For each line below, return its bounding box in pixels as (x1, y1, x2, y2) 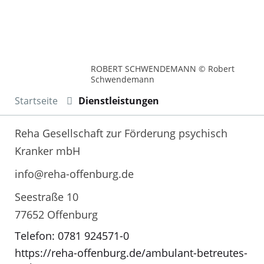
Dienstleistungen (78, 94, 159, 107)
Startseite (15, 94, 58, 107)
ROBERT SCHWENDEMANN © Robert (91, 62, 235, 74)
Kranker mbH (15, 143, 80, 158)
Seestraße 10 (15, 189, 78, 204)
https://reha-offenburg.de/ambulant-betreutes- (15, 246, 247, 260)
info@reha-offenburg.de (15, 166, 134, 181)
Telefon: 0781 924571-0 (15, 228, 129, 243)
